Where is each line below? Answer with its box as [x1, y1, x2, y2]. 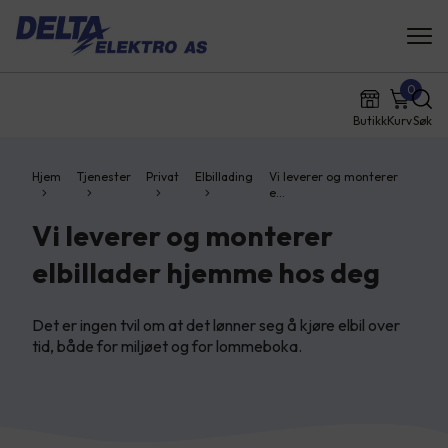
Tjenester [76, 169, 131, 184]
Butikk [353, 113, 387, 128]
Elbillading [195, 169, 254, 184]
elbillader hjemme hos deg [32, 255, 380, 290]
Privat [146, 169, 180, 184]
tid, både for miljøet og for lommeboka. [32, 336, 305, 356]
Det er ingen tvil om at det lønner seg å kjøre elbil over [32, 315, 400, 335]
